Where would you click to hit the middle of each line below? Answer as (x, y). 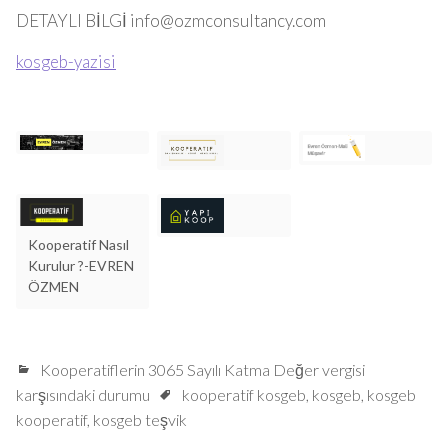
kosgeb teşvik (140, 419)
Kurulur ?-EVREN (81, 265)
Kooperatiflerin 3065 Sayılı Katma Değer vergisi (202, 369)
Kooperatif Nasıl (78, 244)
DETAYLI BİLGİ (73, 20)
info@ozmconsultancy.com (228, 20)
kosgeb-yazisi (66, 61)
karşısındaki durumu (83, 394)
